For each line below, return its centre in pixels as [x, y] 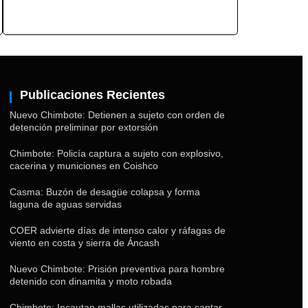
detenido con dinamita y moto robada [91, 282]
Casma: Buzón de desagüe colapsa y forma [105, 192]
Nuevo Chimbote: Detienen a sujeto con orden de [117, 115]
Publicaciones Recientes [92, 95]
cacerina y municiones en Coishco [84, 166]
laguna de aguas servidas [66, 205]
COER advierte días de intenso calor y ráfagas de [118, 231]
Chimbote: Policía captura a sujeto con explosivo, [117, 154]
